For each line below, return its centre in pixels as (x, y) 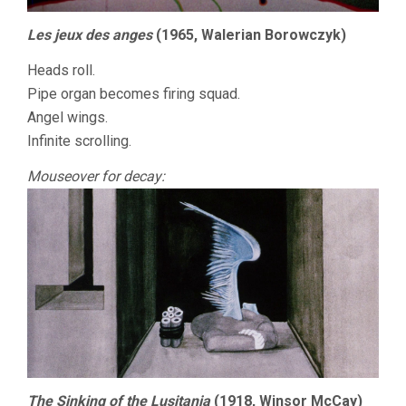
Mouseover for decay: (96, 176)
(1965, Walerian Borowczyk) (249, 34)
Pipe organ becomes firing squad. (134, 93)
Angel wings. (68, 117)
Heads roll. (61, 70)
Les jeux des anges (90, 34)
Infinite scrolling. (79, 140)
